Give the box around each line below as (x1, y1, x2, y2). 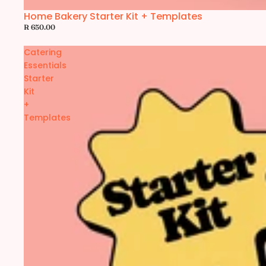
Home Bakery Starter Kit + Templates (24, 9, 202, 23)
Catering (24, 46, 62, 58)
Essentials (24, 59, 66, 71)
